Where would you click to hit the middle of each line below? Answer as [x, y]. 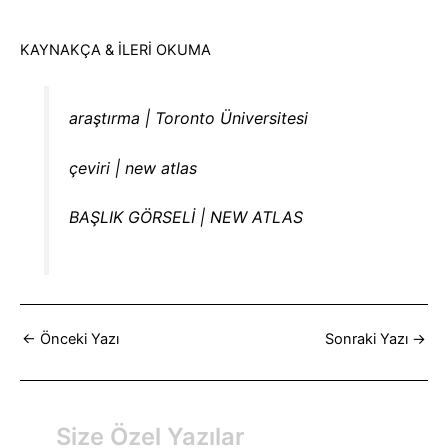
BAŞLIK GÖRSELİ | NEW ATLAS [186, 217]
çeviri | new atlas [133, 167]
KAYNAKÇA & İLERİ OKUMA [115, 50]
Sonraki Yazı [368, 339]
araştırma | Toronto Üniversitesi [189, 118]
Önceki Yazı [77, 339]
